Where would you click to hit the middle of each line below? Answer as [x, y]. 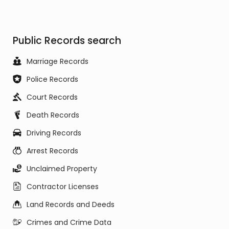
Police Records [52, 79]
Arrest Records [52, 151]
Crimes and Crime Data [69, 222]
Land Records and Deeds [71, 204]
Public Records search [67, 41]
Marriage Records [58, 61]
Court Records [52, 97]
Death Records [53, 115]
